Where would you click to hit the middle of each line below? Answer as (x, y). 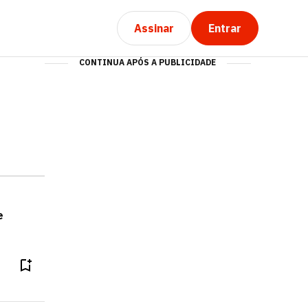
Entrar (225, 28)
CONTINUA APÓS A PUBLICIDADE (148, 62)
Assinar (154, 28)
